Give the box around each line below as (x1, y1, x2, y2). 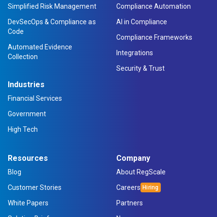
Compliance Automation (116, 2, 191, 10)
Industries (8, 80, 45, 89)
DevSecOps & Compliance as (8, 18, 96, 26)
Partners (116, 199, 143, 207)
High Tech (8, 125, 38, 133)
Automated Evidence (8, 43, 73, 51)
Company (116, 154, 151, 163)
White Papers (8, 199, 49, 207)
